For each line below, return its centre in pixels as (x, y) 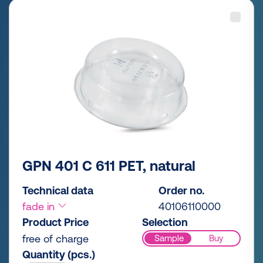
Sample (169, 238)
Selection (165, 222)
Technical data (58, 190)
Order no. (181, 190)
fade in (40, 206)
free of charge (55, 238)
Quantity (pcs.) (59, 254)
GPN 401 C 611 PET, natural (109, 166)
